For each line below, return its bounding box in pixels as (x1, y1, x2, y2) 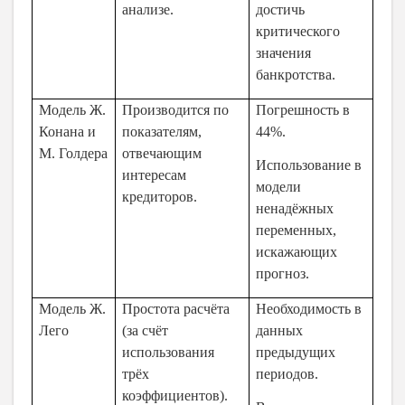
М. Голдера (39, 145, 108, 161)
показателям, (122, 123, 202, 139)
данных (256, 322, 304, 338)
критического (256, 24, 341, 40)
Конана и (39, 123, 97, 139)
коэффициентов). (122, 387, 229, 403)
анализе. (122, 2, 174, 18)
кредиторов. (122, 188, 198, 204)
